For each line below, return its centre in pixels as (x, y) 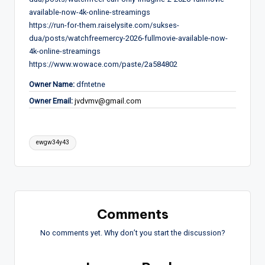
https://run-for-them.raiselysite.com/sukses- (104, 25)
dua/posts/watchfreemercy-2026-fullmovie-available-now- (128, 38)
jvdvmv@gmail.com (108, 101)
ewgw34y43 (53, 143)
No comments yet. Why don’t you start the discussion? (132, 232)
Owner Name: (52, 84)
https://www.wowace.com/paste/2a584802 (103, 64)
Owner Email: (51, 101)
